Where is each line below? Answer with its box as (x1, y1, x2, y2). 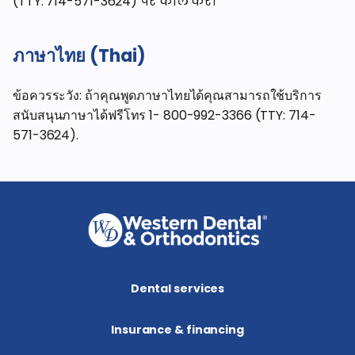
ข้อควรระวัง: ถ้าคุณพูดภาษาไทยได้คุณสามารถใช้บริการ (13, 86, 322, 105)
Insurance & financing (111, 322, 244, 338)
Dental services (130, 281, 225, 296)
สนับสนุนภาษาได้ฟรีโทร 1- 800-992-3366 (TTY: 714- (13, 106, 316, 124)
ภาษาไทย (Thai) (13, 44, 146, 68)
